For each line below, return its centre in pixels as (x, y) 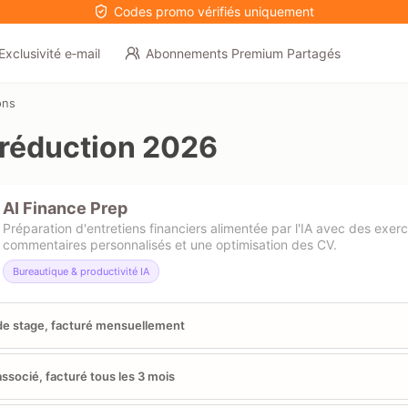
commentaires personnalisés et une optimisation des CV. (170, 244)
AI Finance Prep (65, 208)
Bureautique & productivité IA (81, 271)
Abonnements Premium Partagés (243, 53)
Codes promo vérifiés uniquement (214, 11)
